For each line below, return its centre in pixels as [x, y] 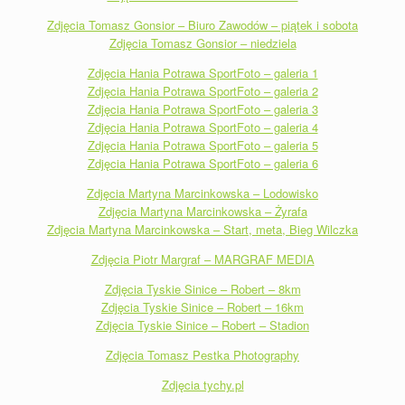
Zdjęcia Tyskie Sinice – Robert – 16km [202, 306]
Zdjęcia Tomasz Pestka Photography [202, 354]
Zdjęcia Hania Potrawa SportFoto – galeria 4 [202, 127]
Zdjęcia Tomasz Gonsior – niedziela [202, 42]
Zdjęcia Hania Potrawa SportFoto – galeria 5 [202, 145]
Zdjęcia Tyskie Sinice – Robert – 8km [202, 288]
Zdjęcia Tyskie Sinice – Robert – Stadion [202, 325]
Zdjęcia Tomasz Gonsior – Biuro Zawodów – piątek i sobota [202, 24]
